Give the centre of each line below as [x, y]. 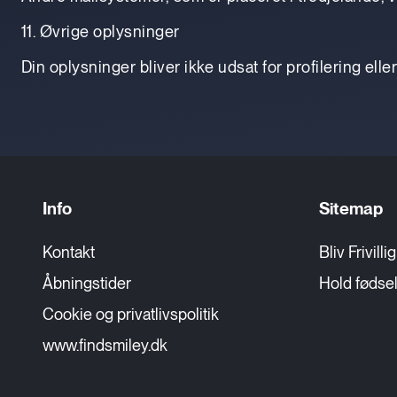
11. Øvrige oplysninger [101, 31]
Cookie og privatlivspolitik [131, 314]
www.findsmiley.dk [105, 345]
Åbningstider [87, 283]
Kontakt [69, 252]
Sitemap [351, 209]
